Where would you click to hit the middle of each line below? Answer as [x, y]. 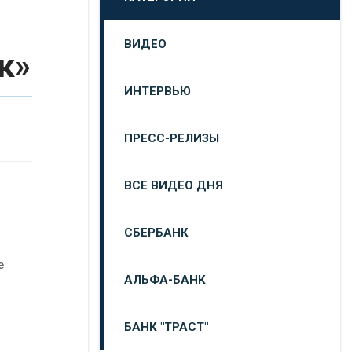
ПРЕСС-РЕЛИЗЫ [172, 138]
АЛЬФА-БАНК [165, 280]
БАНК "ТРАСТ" [166, 327]
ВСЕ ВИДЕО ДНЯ [174, 185]
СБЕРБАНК [156, 233]
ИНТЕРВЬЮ [158, 91]
